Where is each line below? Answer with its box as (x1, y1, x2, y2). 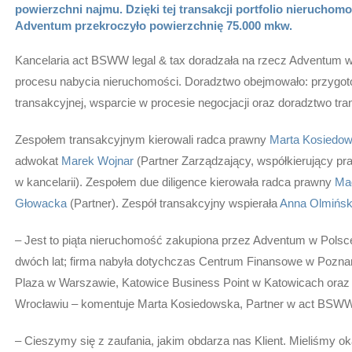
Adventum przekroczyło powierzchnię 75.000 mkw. (15, 18, 292, 32)
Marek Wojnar (61, 153, 134, 167)
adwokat (15, 153, 61, 167)
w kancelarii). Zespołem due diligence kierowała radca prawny (15, 174, 335, 189)
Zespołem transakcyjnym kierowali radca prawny (15, 132, 269, 146)
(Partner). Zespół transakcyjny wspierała (67, 196, 280, 210)
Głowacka (15, 196, 67, 210)
